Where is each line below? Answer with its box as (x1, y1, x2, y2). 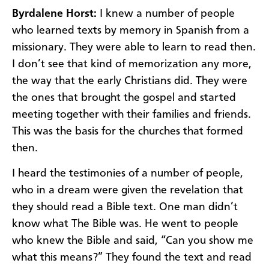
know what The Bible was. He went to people (12, 219, 238, 230)
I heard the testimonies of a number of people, (12, 168, 243, 180)
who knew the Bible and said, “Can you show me (12, 235, 253, 247)
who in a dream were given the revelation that (12, 185, 243, 196)
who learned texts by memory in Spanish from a (12, 25, 249, 36)
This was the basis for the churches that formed (12, 125, 243, 137)
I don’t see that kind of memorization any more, (12, 58, 252, 70)
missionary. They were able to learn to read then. (12, 41, 256, 53)
